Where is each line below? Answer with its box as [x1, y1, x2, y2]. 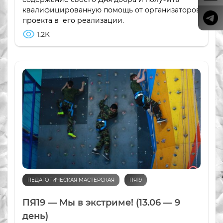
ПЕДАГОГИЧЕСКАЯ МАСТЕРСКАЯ [27, 177, 114, 184]
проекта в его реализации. [22, 16, 124, 25]
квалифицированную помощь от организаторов [22, 5, 201, 15]
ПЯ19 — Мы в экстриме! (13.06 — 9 [22, 197, 180, 209]
